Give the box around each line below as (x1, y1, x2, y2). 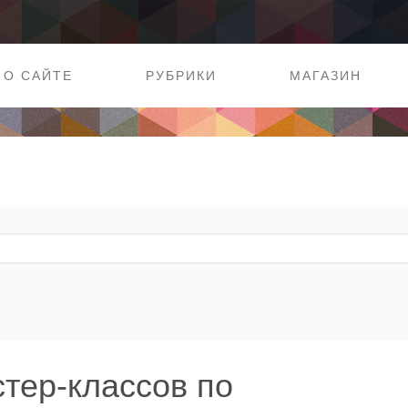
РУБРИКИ (145, 68, 217, 83)
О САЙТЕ (3, 68, 73, 83)
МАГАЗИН (289, 68, 362, 83)
